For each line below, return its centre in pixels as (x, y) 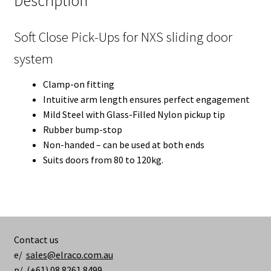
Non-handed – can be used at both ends (123, 145)
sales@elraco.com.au (69, 254)
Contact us (36, 239)
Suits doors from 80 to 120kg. (103, 160)
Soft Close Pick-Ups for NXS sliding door (123, 37)
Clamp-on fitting (78, 84)
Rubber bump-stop (82, 130)
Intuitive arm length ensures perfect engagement (146, 100)
